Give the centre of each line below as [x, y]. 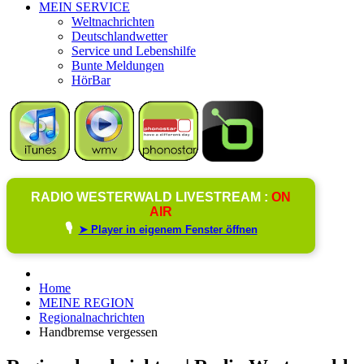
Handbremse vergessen [98, 331]
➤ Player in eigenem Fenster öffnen [168, 229]
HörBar [91, 80]
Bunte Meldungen [118, 65]
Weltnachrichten [113, 21]
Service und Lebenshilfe [134, 50]
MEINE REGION [87, 302]
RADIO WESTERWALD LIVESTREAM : [151, 197]
